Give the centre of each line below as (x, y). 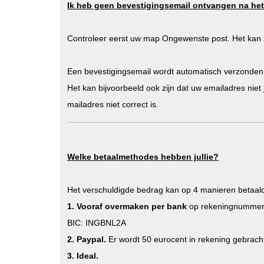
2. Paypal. (87, 239)
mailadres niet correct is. (113, 104)
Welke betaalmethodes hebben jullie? (143, 157)
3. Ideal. (83, 256)
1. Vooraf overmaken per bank (127, 206)
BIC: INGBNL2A (97, 223)
